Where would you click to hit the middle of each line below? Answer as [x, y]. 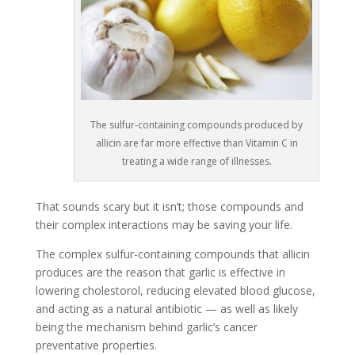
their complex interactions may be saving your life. [164, 225]
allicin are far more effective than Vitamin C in [197, 143]
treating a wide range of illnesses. [197, 162]
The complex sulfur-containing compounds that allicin [172, 254]
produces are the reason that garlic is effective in [160, 273]
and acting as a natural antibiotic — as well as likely [166, 309]
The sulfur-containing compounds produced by [197, 125]
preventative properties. [96, 345]
